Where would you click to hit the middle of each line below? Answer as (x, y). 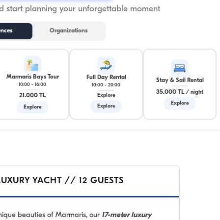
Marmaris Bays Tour (32, 77)
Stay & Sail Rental (180, 81)
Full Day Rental (106, 78)
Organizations (69, 31)
